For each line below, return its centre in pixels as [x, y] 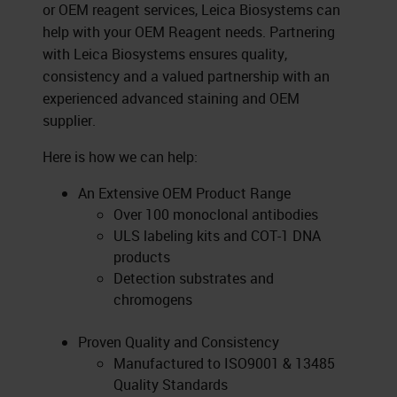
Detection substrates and [194, 278]
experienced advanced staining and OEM [171, 98]
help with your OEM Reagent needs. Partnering [189, 32]
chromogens [153, 300]
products [142, 257]
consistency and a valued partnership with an [186, 76]
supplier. [69, 121]
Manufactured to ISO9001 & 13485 [224, 363]
